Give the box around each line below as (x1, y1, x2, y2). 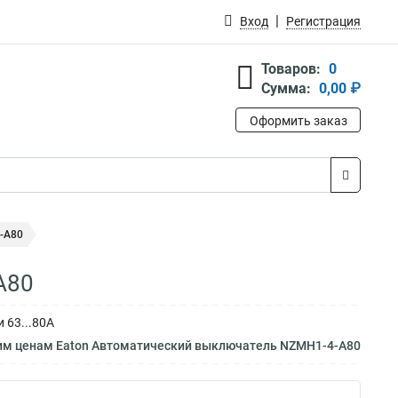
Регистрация (286, 14, 361, 28)
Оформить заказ (249, 114, 347, 128)
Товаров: (261, 60, 321, 77)
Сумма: (261, 80, 311, 97)
